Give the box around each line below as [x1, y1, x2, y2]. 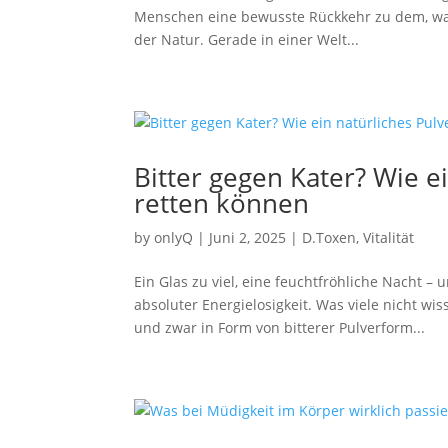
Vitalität [363, 228, 415, 247]
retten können [134, 185, 310, 221]
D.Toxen [302, 228, 357, 247]
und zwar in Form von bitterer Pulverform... [134, 318, 426, 337]
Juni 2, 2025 [209, 228, 287, 247]
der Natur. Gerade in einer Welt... [134, 30, 360, 49]
